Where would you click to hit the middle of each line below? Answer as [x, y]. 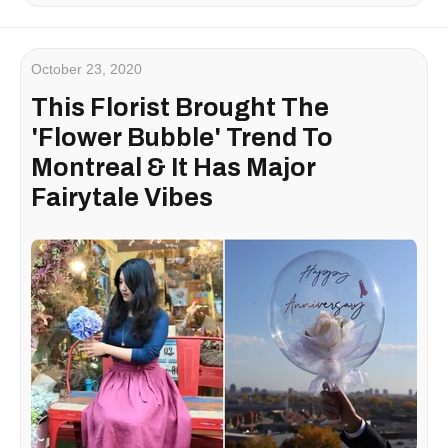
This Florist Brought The [180, 107]
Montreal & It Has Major [173, 167]
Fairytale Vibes [122, 197]
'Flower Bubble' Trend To [182, 137]
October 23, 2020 [86, 68]
